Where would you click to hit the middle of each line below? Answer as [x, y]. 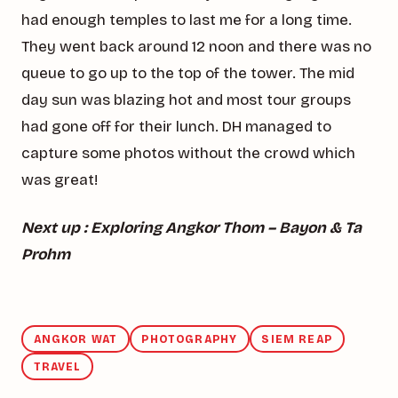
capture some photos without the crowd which [188, 153]
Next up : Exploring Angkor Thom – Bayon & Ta [191, 228]
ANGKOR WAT [76, 339]
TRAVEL [57, 366]
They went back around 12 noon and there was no [196, 46]
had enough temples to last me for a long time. [187, 20]
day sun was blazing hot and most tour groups [186, 99]
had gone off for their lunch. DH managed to [176, 126]
